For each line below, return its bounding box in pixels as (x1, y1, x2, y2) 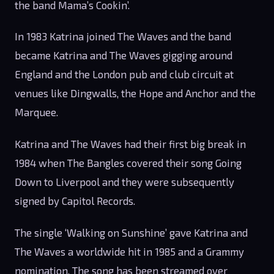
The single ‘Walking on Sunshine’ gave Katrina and (15, 226, 248, 239)
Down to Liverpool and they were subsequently (15, 176, 234, 188)
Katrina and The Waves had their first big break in (15, 138, 246, 150)
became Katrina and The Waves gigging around (15, 49, 232, 62)
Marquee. (15, 106, 58, 119)
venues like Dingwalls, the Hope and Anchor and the (15, 87, 256, 100)
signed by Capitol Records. (15, 194, 135, 207)
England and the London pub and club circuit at (15, 68, 234, 81)
